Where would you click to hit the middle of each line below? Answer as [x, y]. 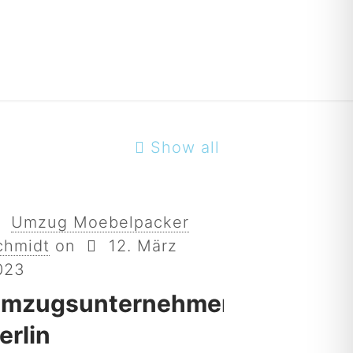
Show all [185, 147]
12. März [143, 246]
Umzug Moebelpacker [100, 222]
